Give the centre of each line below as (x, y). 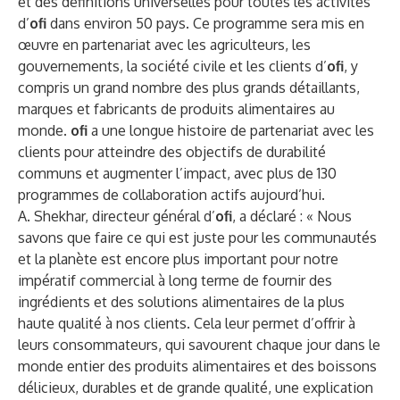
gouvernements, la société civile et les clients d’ (172, 66)
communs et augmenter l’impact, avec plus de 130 (177, 173)
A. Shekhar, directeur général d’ (117, 216)
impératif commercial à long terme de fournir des (175, 280)
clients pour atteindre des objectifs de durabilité (172, 152)
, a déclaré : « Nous (292, 216)
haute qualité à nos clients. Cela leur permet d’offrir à (187, 323)
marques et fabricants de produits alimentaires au (176, 109)
